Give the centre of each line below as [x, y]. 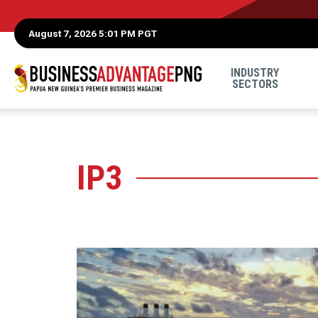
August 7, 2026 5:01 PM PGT [93, 33]
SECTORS [255, 84]
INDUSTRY [255, 72]
